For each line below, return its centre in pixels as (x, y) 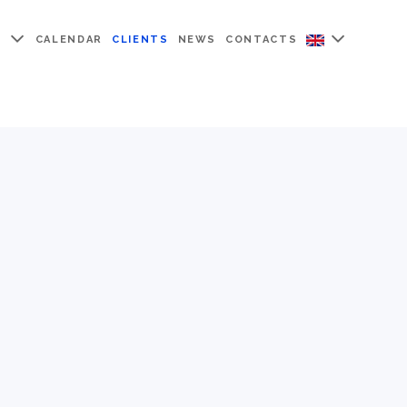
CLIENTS (140, 40)
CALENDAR (69, 40)
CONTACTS (262, 40)
